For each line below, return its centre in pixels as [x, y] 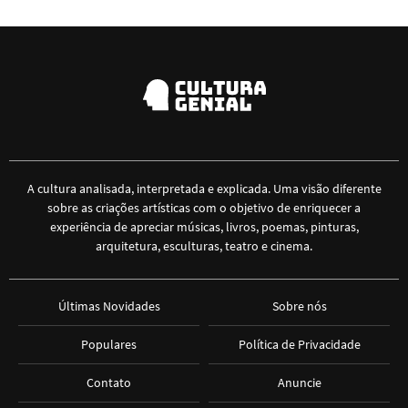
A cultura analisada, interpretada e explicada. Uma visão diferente [204, 189]
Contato [109, 383]
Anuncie [299, 383]
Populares [109, 345]
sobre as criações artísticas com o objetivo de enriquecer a [204, 208]
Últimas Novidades [109, 306]
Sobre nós [299, 306]
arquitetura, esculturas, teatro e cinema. [204, 246]
